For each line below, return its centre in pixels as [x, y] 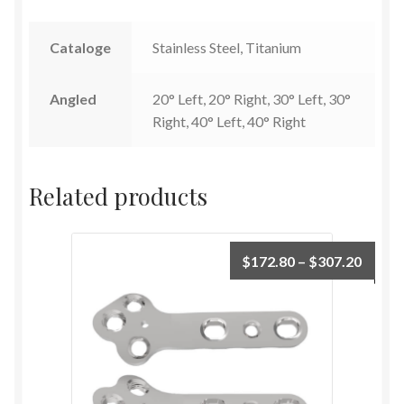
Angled [73, 98]
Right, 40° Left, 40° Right [229, 121]
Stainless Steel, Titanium [226, 47]
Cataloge [80, 47]
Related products [118, 195]
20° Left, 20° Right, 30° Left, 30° [251, 98]
